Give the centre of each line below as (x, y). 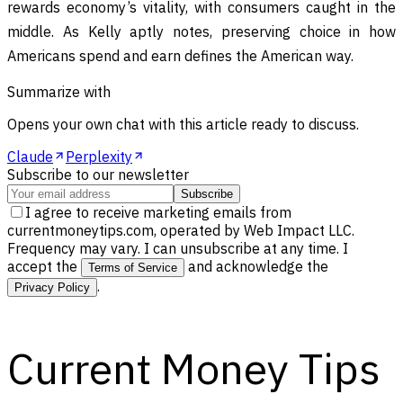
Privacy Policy (52, 287)
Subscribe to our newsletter (98, 174)
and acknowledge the (256, 266)
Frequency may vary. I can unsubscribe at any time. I (178, 248)
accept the (42, 266)
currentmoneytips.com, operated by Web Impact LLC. (181, 230)
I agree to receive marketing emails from (158, 212)
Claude (30, 156)
